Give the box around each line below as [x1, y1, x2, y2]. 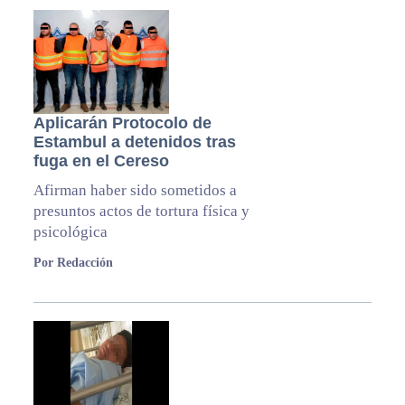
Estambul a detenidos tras [33, 133, 236, 152]
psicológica [33, 223, 108, 241]
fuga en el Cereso [33, 152, 169, 171]
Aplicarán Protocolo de [33, 114, 212, 133]
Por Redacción [33, 256, 113, 270]
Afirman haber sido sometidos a [33, 182, 237, 200]
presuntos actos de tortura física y [33, 202, 250, 221]
